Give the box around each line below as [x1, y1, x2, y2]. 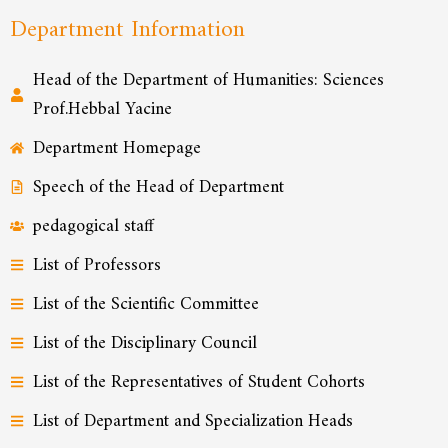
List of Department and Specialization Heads [32, 405, 353, 437]
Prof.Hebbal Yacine [32, 93, 172, 125]
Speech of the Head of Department [32, 171, 284, 203]
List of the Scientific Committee [32, 288, 259, 320]
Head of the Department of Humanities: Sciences [32, 64, 384, 96]
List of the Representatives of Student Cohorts [32, 366, 365, 398]
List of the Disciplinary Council [32, 327, 257, 359]
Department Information [10, 8, 245, 51]
